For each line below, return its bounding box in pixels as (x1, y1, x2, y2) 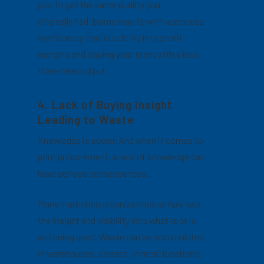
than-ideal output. (38, 65, 108, 76)
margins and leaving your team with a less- (38, 48, 203, 60)
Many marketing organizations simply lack (38, 198, 202, 209)
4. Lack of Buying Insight (38, 98, 173, 111)
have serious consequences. (38, 167, 149, 179)
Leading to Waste (38, 113, 135, 126)
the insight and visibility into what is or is (38, 214, 197, 226)
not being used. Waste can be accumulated (38, 231, 204, 242)
